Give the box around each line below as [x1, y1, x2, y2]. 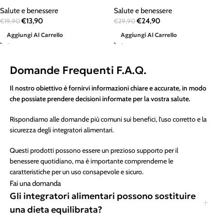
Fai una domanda [10, 179, 61, 188]
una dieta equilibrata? [10, 204, 102, 215]
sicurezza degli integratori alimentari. [10, 126, 114, 134]
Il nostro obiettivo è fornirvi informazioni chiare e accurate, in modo [10, 84, 206, 92]
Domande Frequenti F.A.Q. [10, 64, 146, 77]
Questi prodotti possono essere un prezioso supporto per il [10, 146, 178, 155]
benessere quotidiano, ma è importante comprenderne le [10, 157, 173, 165]
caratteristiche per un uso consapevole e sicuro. [10, 167, 144, 176]
